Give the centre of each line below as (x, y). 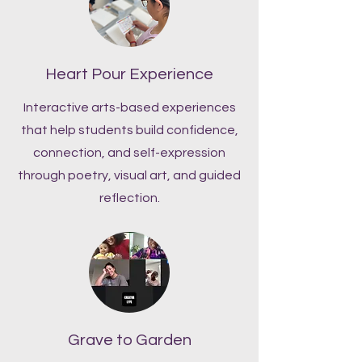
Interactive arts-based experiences (129, 107)
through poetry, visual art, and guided (129, 175)
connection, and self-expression (129, 152)
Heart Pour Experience (129, 74)
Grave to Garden (129, 340)
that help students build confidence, (129, 130)
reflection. (129, 198)
